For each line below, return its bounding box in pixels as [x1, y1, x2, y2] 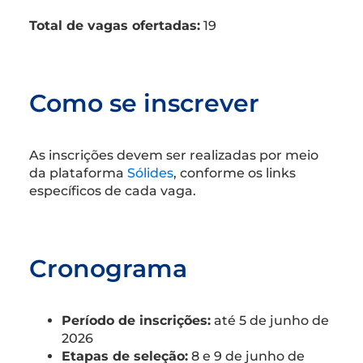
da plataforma [29, 164, 127, 181]
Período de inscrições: [62, 312, 211, 328]
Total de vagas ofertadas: [29, 17, 200, 33]
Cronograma [29, 253, 187, 284]
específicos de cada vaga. [29, 182, 196, 199]
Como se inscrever [29, 88, 259, 118]
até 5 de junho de [211, 312, 329, 328]
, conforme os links [173, 164, 296, 181]
